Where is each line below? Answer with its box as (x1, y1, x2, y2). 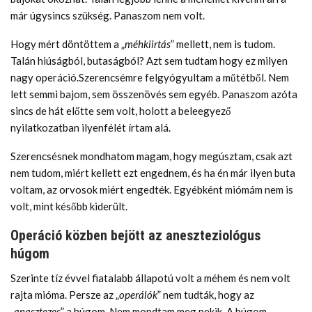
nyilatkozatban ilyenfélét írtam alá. (10, 120, 171, 134)
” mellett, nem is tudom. (171, 37, 275, 50)
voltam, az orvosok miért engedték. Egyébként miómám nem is (10, 182, 293, 196)
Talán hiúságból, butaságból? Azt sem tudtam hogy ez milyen (10, 54, 288, 67)
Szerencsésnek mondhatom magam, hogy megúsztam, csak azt (10, 149, 292, 162)
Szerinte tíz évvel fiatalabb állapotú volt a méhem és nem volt (10, 271, 290, 284)
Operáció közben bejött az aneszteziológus (10, 226, 260, 244)
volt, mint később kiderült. (10, 199, 127, 212)
